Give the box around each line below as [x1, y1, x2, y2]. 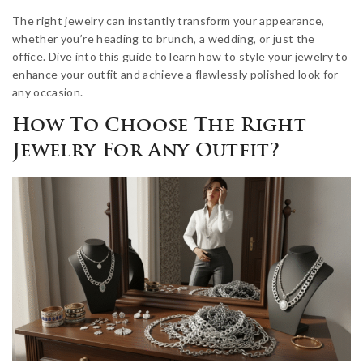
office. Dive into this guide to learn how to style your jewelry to [12, 49, 348, 64]
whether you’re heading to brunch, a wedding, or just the [12, 32, 315, 46]
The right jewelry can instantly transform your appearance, [12, 14, 325, 28]
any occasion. [12, 85, 83, 100]
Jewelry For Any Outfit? [12, 143, 280, 162]
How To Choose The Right [12, 117, 307, 137]
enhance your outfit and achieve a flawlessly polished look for [12, 67, 339, 82]
